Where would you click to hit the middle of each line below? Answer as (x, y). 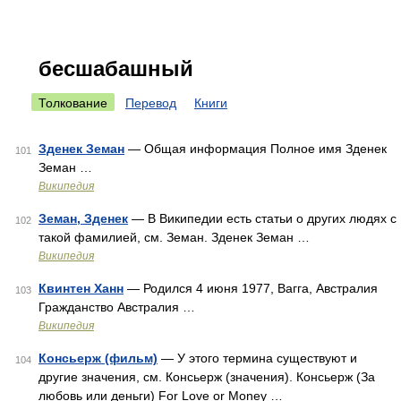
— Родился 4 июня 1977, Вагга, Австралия (251, 288)
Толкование (73, 103)
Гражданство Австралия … (117, 307)
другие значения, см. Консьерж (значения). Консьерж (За (207, 377)
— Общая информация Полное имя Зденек (256, 149)
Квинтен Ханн (81, 288)
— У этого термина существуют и (257, 358)
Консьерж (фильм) (98, 358)
